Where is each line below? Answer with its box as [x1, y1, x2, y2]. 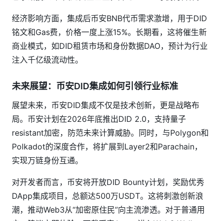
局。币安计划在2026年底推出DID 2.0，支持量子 [12, 114, 186, 124]
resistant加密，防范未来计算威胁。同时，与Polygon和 [12, 128, 209, 138]
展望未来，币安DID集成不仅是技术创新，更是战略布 [12, 100, 199, 110]
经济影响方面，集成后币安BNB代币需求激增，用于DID [12, 13, 207, 23]
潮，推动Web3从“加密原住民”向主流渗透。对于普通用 [12, 205, 205, 215]
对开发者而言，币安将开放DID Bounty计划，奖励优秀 [12, 177, 204, 187]
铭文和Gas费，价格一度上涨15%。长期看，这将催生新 [12, 27, 207, 37]
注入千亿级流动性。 [12, 55, 83, 65]
